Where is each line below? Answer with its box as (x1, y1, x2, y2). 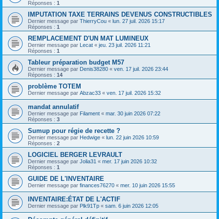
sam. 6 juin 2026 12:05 (105, 203, 158, 209)
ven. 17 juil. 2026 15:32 (107, 90, 161, 96)
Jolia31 (80, 158, 96, 164)
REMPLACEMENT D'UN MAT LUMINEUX (28, 35, 149, 42)
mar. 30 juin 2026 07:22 (106, 110, 160, 116)
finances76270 (80, 182, 114, 188)
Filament (80, 110, 100, 116)
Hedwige (80, 134, 100, 140)
